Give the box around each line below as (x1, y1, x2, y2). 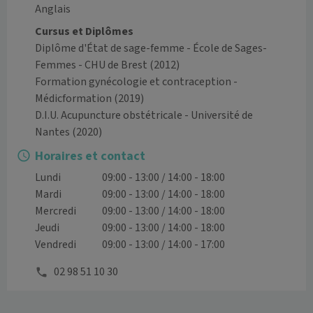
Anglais (35, 1, 71, 17)
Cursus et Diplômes (35, 24, 133, 40)
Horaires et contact (35, 147, 145, 166)
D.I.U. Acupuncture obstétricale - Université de (35, 108, 253, 124)
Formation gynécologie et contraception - (35, 74, 238, 90)
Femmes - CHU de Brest (35, 57, 147, 73)
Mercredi (35, 203, 76, 219)
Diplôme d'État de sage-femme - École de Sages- (35, 41, 267, 57)
